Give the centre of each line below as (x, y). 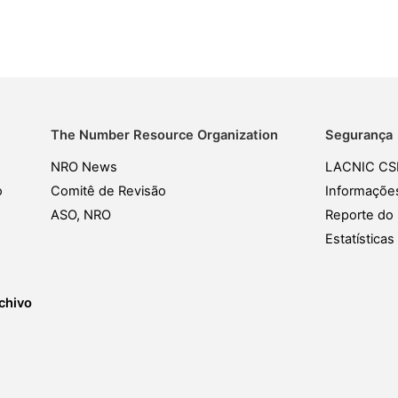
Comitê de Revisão (108, 191)
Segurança (358, 135)
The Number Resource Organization (164, 135)
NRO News (84, 167)
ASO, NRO (80, 215)
